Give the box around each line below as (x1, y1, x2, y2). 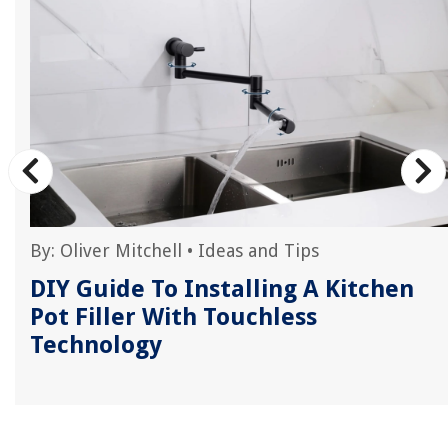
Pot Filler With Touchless (30, 303, 317, 332)
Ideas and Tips (198, 240, 319, 262)
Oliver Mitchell (60, 240, 182, 262)
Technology (30, 331, 162, 360)
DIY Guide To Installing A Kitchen (30, 275, 414, 304)
